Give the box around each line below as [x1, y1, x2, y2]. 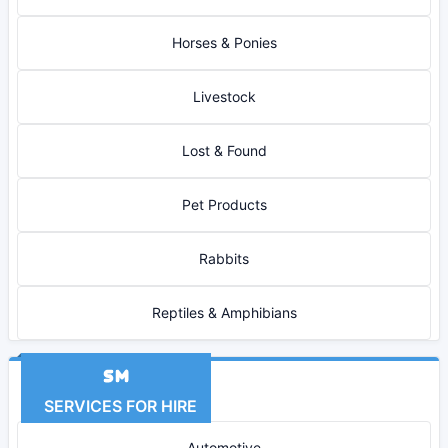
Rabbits [199, 250, 249, 267]
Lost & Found [181, 142, 267, 159]
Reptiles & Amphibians [151, 304, 297, 321]
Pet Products [181, 196, 267, 213]
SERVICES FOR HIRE [35, 396, 197, 416]
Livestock [192, 88, 256, 105]
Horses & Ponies [171, 34, 277, 51]
